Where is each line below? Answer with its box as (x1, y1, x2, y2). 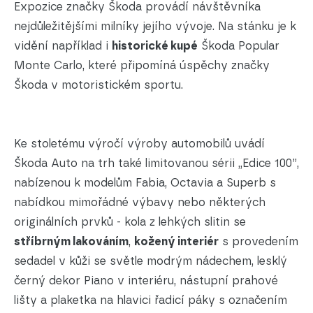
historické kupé (112, 39, 198, 53)
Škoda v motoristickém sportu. (14, 78, 183, 92)
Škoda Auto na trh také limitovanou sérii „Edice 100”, (14, 156, 299, 170)
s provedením (219, 235, 298, 249)
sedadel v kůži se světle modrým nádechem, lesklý (14, 254, 287, 268)
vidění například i (14, 39, 112, 53)
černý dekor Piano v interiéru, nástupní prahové (14, 274, 278, 288)
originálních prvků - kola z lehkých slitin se (14, 215, 246, 229)
